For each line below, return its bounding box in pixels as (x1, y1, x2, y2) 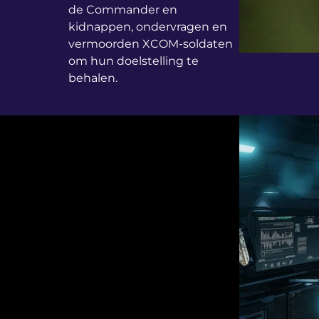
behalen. (68, 71, 117, 85)
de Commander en (68, 3, 177, 17)
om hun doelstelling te (68, 54, 199, 68)
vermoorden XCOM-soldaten (68, 37, 233, 51)
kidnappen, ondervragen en (68, 20, 227, 34)
